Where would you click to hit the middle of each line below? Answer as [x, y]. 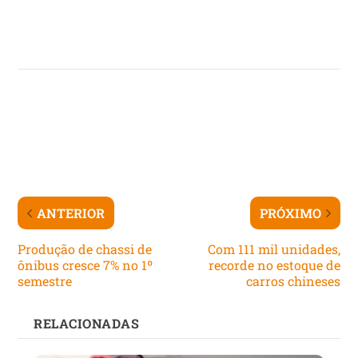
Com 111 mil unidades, [274, 249]
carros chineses [293, 280]
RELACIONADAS [87, 323]
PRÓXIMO [290, 213]
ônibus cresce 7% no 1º [86, 265]
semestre [45, 280]
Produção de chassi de [85, 249]
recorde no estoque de [274, 265]
